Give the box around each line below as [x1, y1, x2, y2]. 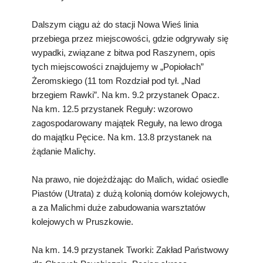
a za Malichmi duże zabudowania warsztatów [32, 202, 205, 213]
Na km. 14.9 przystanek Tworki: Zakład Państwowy [32, 244, 229, 255]
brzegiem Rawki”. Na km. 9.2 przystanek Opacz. [32, 89, 220, 100]
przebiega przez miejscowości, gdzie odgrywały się [32, 33, 228, 43]
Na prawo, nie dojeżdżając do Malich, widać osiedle [32, 174, 228, 184]
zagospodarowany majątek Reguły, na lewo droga [32, 117, 222, 128]
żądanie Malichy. [32, 146, 96, 156]
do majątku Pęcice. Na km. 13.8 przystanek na [32, 131, 211, 142]
